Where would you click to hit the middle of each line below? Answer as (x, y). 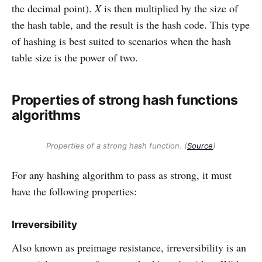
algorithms (46, 116)
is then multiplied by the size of (171, 8)
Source (200, 146)
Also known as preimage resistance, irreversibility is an (129, 248)
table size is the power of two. (75, 58)
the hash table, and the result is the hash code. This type (131, 25)
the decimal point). (53, 8)
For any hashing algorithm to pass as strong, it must (122, 175)
